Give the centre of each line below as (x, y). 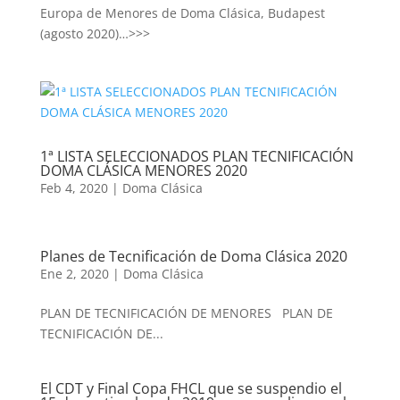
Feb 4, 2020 (74, 188)
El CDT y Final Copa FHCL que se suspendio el (191, 388)
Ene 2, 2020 (74, 274)
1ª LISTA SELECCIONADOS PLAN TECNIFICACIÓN (196, 156)
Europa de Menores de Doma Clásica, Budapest (182, 13)
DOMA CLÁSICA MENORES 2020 (143, 171)
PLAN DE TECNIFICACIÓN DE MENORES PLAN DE (186, 313)
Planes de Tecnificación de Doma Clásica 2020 (193, 256)
